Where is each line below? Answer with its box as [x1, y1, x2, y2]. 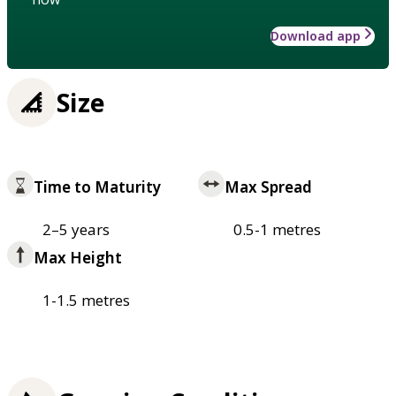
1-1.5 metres [42, 290, 130, 311]
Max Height [34, 247, 122, 269]
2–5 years [42, 219, 110, 240]
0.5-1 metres [233, 219, 321, 240]
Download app [270, 27, 361, 45]
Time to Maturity [34, 177, 161, 198]
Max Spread [225, 177, 312, 198]
